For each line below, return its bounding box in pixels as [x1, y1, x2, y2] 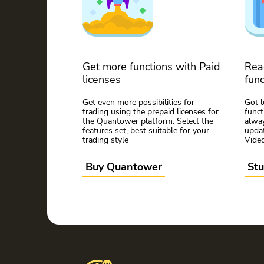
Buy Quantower [85, 160, 162, 174]
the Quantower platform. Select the [82, 115, 213, 127]
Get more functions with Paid [82, 60, 220, 74]
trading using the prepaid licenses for [82, 106, 219, 117]
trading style [82, 134, 128, 146]
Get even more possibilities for [82, 97, 194, 108]
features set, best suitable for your [82, 125, 209, 136]
